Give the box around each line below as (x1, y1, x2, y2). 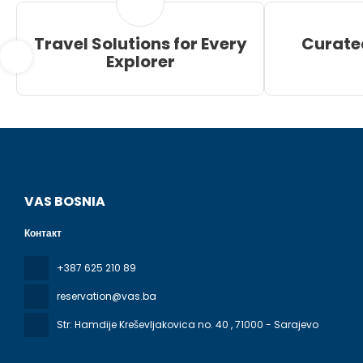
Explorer (105, 50, 175, 74)
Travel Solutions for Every (33, 32, 247, 56)
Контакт (24, 226, 62, 241)
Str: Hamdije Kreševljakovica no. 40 (57, 318, 231, 332)
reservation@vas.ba (57, 289, 156, 304)
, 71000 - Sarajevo (231, 318, 318, 332)
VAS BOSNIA (24, 192, 105, 211)
